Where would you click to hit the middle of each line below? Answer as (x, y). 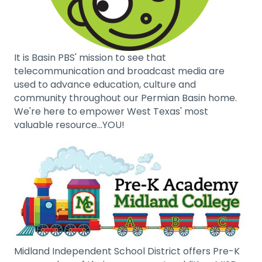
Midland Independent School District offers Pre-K (127, 251)
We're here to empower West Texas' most (111, 112)
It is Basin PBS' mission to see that (90, 58)
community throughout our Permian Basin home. (125, 98)
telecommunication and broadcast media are (119, 71)
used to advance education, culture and (105, 85)
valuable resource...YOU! (69, 125)
